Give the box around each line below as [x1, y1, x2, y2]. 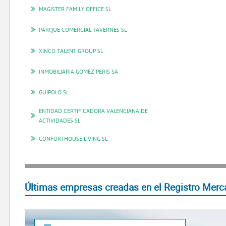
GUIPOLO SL [39, 88, 69, 96]
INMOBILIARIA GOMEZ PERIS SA [39, 68, 119, 76]
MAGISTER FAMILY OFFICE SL [39, 5, 111, 13]
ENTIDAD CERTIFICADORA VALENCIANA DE [39, 106, 148, 115]
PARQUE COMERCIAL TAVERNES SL [39, 26, 127, 34]
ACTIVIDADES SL [39, 116, 81, 124]
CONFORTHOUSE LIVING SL [39, 135, 108, 142]
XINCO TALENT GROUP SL [39, 46, 103, 54]
